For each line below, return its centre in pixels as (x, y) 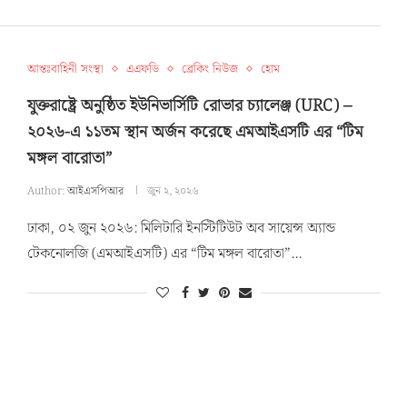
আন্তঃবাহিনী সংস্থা (65, 69)
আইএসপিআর (95, 191)
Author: (47, 191)
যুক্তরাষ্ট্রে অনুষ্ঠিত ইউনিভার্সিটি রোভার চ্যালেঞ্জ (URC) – (189, 105)
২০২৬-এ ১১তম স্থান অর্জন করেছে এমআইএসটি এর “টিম (195, 132)
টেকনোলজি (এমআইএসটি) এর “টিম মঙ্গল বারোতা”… (164, 253)
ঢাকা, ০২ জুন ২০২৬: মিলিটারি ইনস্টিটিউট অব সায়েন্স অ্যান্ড (181, 228)
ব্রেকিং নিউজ (209, 69)
